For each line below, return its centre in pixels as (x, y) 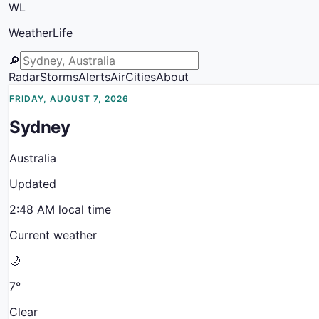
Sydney (40, 127)
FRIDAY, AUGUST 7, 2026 (69, 99)
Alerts (94, 77)
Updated (33, 183)
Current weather (53, 235)
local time (83, 209)
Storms (59, 77)
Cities (141, 77)
